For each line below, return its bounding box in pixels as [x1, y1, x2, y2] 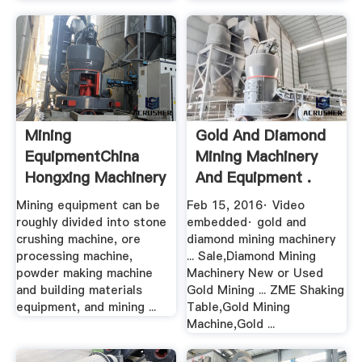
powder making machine [15, 265, 153, 282]
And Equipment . [196, 166, 312, 187]
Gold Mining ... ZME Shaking [187, 282, 345, 299]
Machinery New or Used [187, 265, 324, 282]
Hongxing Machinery [24, 166, 166, 187]
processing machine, [15, 248, 133, 265]
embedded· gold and [187, 214, 307, 231]
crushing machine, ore [15, 231, 141, 248]
